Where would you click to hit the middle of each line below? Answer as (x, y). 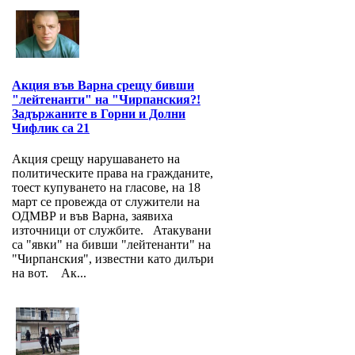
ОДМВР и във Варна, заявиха (92, 216)
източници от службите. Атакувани (112, 231)
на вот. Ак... (49, 273)
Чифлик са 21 (51, 128)
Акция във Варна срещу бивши (103, 86)
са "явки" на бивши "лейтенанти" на (111, 245)
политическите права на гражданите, (113, 174)
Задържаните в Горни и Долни (99, 114)
